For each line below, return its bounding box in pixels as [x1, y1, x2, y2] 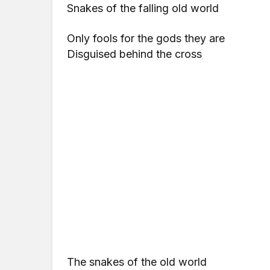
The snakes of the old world [67, 256, 207, 268]
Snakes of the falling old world [67, 2, 219, 14]
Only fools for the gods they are [67, 32, 225, 45]
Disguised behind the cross [67, 48, 202, 60]
